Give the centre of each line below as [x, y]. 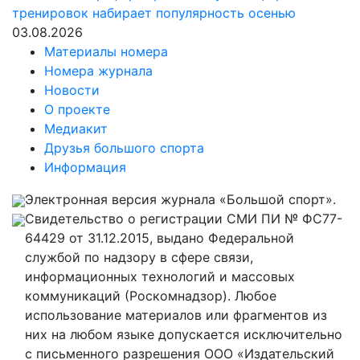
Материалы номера [106, 51]
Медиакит [76, 129]
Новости [72, 90]
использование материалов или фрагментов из [176, 315]
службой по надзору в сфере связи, [139, 257]
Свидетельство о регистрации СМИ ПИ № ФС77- [184, 219]
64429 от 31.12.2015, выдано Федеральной [160, 238]
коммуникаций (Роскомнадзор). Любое [151, 296]
